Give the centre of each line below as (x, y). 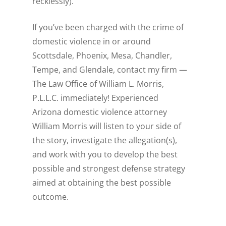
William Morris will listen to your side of (107, 126)
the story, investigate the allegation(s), (105, 140)
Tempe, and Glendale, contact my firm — (110, 70)
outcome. (51, 197)
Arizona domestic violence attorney (100, 112)
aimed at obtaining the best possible (102, 183)
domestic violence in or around (92, 42)
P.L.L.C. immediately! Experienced (96, 98)
